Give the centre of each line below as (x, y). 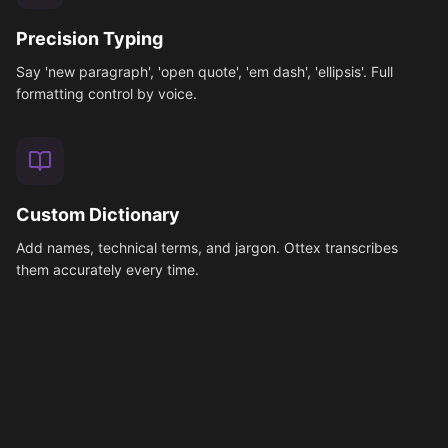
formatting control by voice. (106, 93)
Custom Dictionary (98, 214)
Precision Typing (89, 38)
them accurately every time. (107, 269)
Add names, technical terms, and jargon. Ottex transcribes (207, 247)
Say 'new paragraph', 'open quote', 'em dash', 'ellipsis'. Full (204, 71)
